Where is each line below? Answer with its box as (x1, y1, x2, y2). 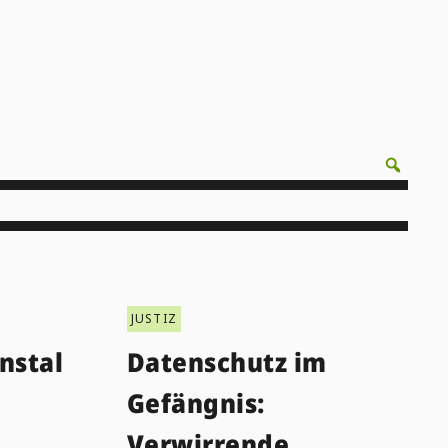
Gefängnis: (126, 384, 265, 421)
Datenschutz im (126, 343, 327, 380)
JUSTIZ (130, 309, 178, 327)
